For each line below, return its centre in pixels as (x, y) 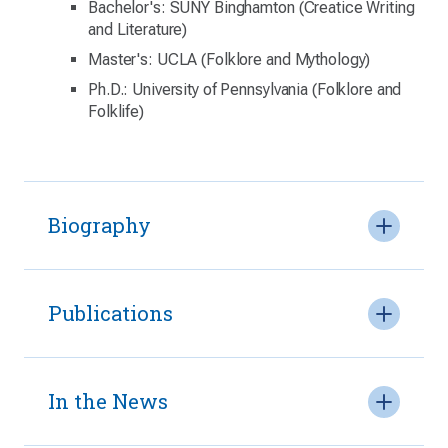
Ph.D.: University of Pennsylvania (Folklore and (245, 89)
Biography (99, 225)
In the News (108, 401)
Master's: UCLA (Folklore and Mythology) (229, 59)
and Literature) (138, 29)
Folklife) (116, 111)
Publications (110, 313)
